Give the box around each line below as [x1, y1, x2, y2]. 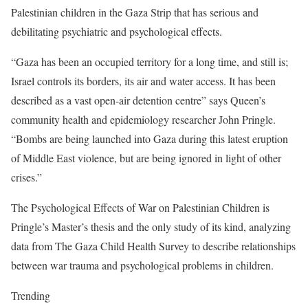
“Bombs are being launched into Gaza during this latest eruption [11, 131, 288, 146]
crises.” [11, 170, 42, 184]
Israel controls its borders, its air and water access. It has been [11, 74, 276, 88]
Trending [11, 288, 50, 302]
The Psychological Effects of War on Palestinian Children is [11, 200, 269, 214]
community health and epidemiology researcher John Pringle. [11, 112, 276, 126]
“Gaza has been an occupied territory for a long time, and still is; [11, 54, 288, 69]
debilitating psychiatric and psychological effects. [11, 24, 222, 38]
